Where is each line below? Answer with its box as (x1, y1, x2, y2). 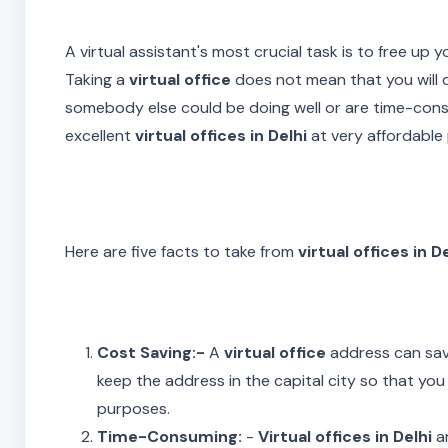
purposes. (97, 397, 170, 419)
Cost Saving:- (97, 341, 205, 363)
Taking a (65, 68, 129, 90)
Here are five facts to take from (65, 240, 298, 262)
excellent (65, 124, 135, 146)
